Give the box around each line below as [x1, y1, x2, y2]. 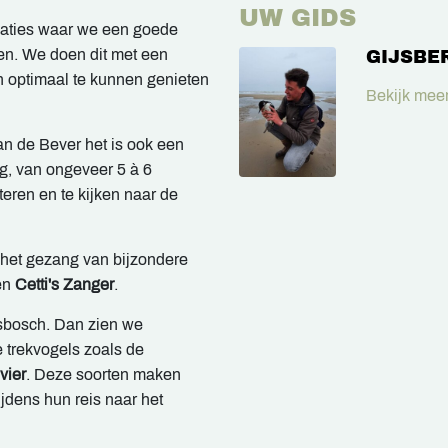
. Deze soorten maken [26, 366, 181, 384]
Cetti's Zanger [15, 276, 114, 294]
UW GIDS [239, 5, 356, 32]
